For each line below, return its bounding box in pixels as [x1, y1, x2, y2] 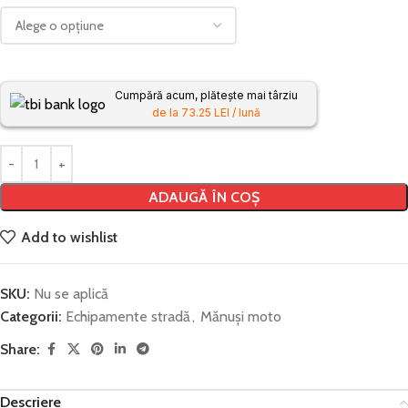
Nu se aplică [34, 285, 108, 302]
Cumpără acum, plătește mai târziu [115, 88, 298, 102]
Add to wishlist [21, 228, 118, 246]
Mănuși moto [200, 308, 281, 325]
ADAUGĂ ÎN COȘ [148, 189, 260, 206]
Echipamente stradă [66, 308, 190, 325]
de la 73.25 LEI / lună [152, 106, 260, 119]
